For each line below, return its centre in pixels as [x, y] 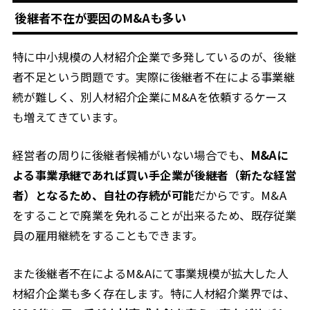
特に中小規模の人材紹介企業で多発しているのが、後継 [154, 56]
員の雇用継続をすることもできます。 [108, 236]
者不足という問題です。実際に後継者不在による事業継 [154, 76]
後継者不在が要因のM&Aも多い [100, 17]
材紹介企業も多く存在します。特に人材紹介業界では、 [154, 294]
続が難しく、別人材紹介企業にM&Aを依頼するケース [150, 97]
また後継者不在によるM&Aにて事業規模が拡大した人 [150, 274]
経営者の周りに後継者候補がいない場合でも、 [131, 155]
